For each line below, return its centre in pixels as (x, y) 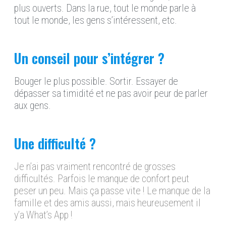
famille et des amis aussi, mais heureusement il (107, 203)
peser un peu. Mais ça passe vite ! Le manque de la (112, 191)
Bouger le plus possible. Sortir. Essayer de (96, 81)
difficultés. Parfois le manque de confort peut (102, 179)
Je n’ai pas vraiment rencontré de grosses (95, 167)
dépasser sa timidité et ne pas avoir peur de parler (111, 94)
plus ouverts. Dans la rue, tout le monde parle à (105, 8)
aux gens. (33, 106)
